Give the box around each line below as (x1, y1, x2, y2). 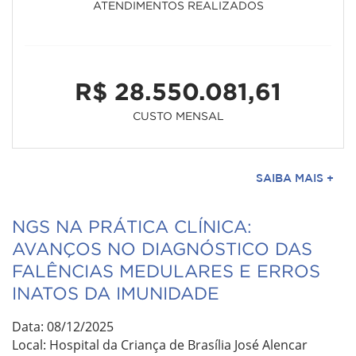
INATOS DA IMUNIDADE (12, 283, 219, 303)
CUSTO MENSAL (132, 109, 224, 122)
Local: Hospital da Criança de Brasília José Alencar (12, 335, 308, 354)
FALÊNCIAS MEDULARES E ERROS (12, 261, 320, 281)
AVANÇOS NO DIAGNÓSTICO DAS (12, 238, 312, 258)
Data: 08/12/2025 (12, 317, 114, 335)
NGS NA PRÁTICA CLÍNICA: (12, 216, 252, 236)
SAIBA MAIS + (256, 171, 334, 184)
